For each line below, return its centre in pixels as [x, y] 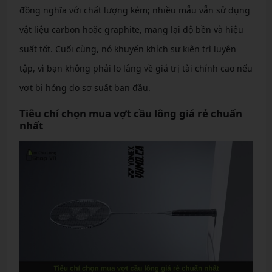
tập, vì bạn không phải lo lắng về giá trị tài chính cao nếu [136, 68]
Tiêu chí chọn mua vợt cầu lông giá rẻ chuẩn [131, 113]
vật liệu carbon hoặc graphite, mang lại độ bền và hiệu [131, 29]
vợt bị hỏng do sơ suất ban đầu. [85, 87]
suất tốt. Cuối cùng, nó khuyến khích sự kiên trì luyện [127, 49]
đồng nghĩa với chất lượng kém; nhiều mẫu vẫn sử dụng [134, 10]
